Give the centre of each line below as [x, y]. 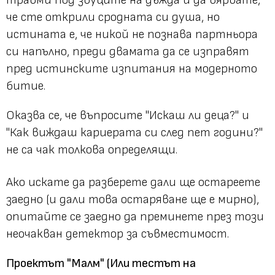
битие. [26, 86]
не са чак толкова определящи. [92, 149]
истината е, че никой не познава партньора [132, 34]
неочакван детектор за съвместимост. [118, 234]
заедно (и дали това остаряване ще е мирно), [133, 199]
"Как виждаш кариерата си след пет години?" [134, 132]
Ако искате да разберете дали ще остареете [133, 182]
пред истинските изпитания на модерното [132, 68]
